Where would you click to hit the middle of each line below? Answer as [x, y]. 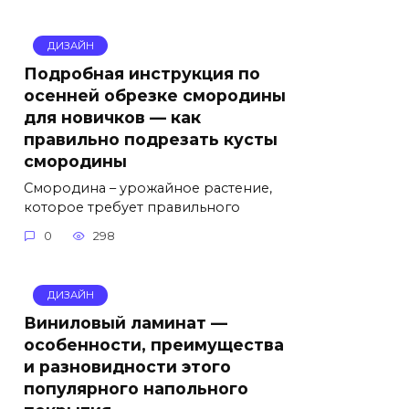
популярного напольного [136, 389]
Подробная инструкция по [142, 73]
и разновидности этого [127, 367]
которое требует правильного [132, 207]
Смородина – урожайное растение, [148, 188]
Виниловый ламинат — [126, 323]
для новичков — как [112, 117]
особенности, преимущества [154, 345]
